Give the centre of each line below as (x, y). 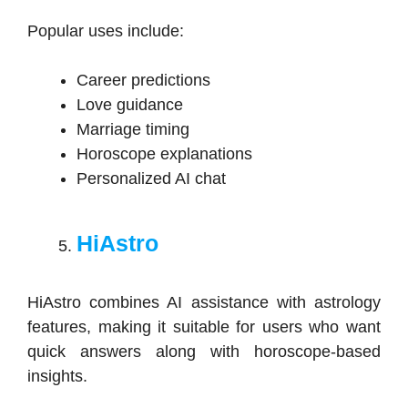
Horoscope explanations (164, 154)
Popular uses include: (106, 31)
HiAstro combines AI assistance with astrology (204, 303)
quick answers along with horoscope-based (204, 352)
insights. (57, 377)
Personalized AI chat (151, 179)
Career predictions (143, 81)
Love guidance (130, 105)
